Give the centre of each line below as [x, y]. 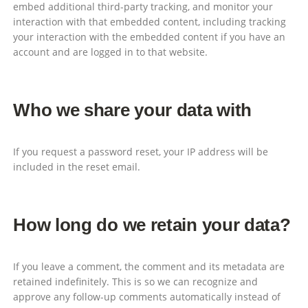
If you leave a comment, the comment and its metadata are [149, 267]
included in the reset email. [77, 167]
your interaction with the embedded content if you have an [150, 36]
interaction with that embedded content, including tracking [150, 21]
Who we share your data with [133, 110]
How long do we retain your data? [152, 225]
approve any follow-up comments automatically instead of [147, 297]
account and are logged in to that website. [111, 52]
